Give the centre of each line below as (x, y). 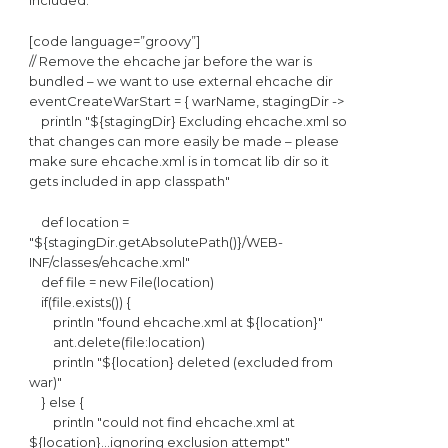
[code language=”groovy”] (114, 41)
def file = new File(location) (121, 282)
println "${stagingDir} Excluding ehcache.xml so (187, 121)
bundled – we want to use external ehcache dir (180, 81)
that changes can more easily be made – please (183, 141)
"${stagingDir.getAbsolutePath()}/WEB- (155, 242)
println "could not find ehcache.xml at (161, 422)
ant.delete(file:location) (116, 342)
